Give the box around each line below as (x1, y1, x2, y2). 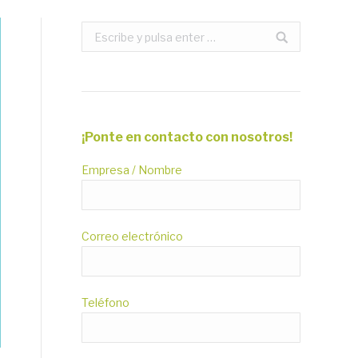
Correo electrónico (82, 229, 183, 243)
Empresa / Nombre (82, 163, 182, 177)
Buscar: (82, 25, 121, 38)
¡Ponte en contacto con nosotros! (82, 129, 292, 145)
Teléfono (82, 296, 129, 309)
